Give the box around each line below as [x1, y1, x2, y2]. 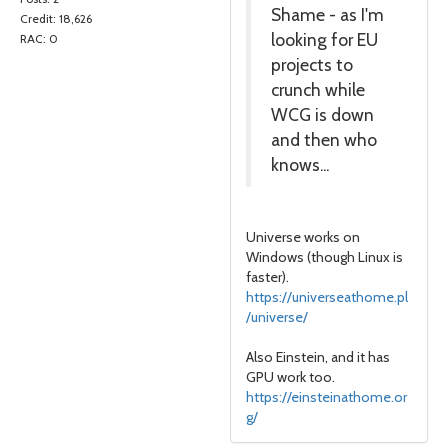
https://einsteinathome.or [246, 388, 407, 406]
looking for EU [271, 29, 378, 50]
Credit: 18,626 [20, 12, 92, 27]
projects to [271, 54, 353, 75]
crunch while [271, 79, 365, 100]
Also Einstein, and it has [246, 348, 390, 366]
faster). [246, 268, 289, 286]
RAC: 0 [20, 32, 58, 47]
